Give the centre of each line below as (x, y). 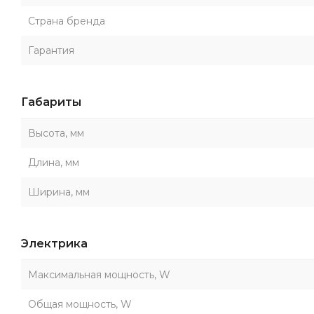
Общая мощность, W (80, 304)
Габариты (51, 102)
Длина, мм (54, 163)
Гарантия (51, 50)
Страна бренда (67, 21)
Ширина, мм (59, 192)
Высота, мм (56, 133)
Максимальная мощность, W (99, 275)
